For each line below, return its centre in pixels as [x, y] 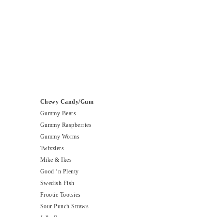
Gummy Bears [58, 114]
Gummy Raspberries [66, 125]
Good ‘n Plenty [59, 172]
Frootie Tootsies [60, 195]
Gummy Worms [60, 137]
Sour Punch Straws [64, 207]
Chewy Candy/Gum [67, 102]
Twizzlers [52, 148]
